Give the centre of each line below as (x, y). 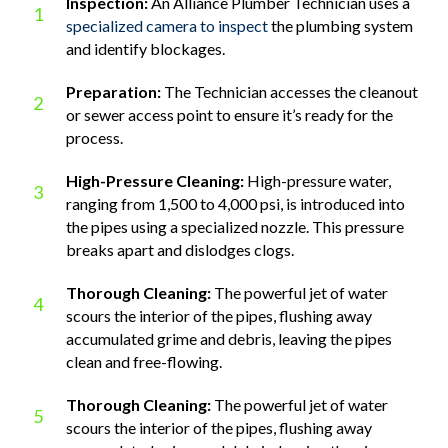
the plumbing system (340, 25)
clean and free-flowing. (144, 361)
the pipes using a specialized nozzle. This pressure (235, 226)
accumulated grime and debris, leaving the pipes (229, 338)
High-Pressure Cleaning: (155, 180)
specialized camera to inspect (167, 25)
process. (94, 137)
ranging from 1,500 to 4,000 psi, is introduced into (235, 203)
